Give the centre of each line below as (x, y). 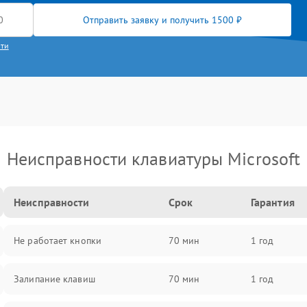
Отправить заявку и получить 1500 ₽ (162, 20)
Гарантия (272, 202)
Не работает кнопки (58, 241)
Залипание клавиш (54, 279)
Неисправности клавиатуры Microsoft (153, 159)
